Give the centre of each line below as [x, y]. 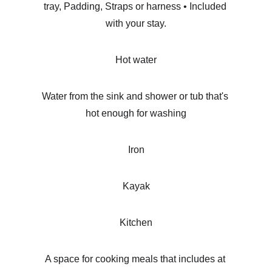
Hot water [136, 60]
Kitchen [136, 223]
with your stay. [136, 23]
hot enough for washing [136, 113]
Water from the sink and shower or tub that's [136, 96]
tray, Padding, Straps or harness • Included [136, 6]
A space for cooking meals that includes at [136, 259]
